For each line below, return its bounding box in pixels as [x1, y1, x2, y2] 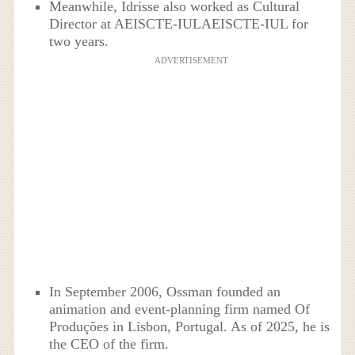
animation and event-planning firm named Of [49, 301, 311, 318]
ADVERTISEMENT [154, 55, 228, 66]
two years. [49, 33, 109, 50]
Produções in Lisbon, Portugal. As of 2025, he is [49, 319, 330, 335]
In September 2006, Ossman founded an [49, 284, 281, 300]
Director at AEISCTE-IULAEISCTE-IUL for [49, 16, 309, 32]
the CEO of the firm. [49, 336, 170, 353]
